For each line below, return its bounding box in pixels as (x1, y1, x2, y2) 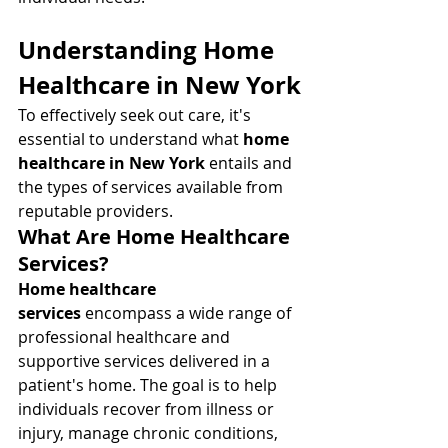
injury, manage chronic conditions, (18, 422, 282, 444)
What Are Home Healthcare (18, 223, 295, 250)
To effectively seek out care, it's (18, 104, 255, 126)
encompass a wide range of (81, 302, 295, 324)
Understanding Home (18, 33, 280, 67)
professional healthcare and (18, 326, 234, 348)
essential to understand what (18, 128, 243, 150)
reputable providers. (18, 200, 173, 222)
